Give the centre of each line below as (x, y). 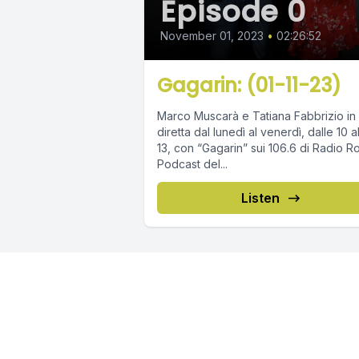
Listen (260, 198)
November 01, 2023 (212, 36)
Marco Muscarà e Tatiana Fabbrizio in (256, 116)
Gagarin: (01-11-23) (249, 86)
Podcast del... (192, 164)
